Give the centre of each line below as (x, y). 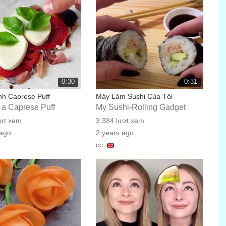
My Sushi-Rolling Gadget (140, 107)
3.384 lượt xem (120, 121)
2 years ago (115, 133)
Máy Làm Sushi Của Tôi (134, 96)
